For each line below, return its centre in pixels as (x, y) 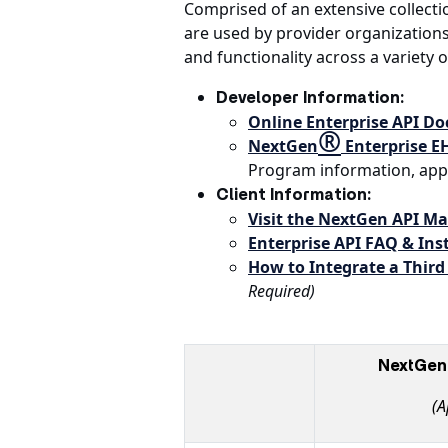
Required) (281, 291)
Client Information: (293, 195)
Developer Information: (310, 98)
